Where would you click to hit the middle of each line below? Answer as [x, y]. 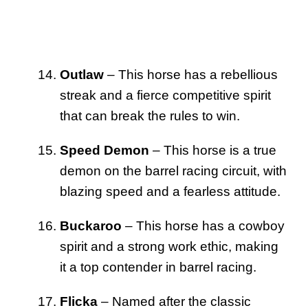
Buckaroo [91, 225]
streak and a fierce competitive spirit [165, 95]
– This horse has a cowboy [203, 225]
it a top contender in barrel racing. [158, 267]
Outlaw [82, 74]
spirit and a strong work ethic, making [169, 246]
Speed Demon [104, 150]
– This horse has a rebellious [191, 74]
